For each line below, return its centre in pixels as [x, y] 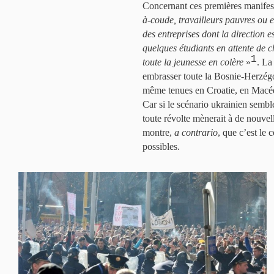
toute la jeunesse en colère [193, 62]
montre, [158, 132]
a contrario [196, 132]
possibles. [161, 146]
